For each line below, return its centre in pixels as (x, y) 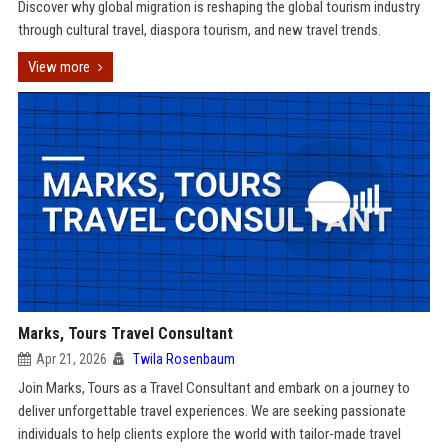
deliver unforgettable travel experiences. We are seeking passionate (211, 411)
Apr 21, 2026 (71, 359)
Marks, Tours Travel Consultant (125, 333)
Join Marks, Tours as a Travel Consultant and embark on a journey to (213, 388)
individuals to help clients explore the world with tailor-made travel (209, 434)
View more (58, 67)
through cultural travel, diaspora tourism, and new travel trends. (199, 30)
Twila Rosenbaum (183, 359)
